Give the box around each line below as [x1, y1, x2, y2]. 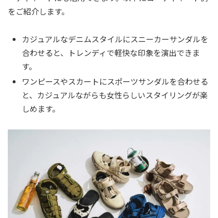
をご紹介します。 [8, 5, 69, 18]
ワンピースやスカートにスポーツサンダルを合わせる [22, 75, 209, 88]
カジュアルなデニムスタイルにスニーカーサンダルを [22, 33, 209, 45]
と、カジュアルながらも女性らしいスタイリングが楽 [22, 89, 208, 101]
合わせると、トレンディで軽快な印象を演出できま [22, 46, 200, 58]
